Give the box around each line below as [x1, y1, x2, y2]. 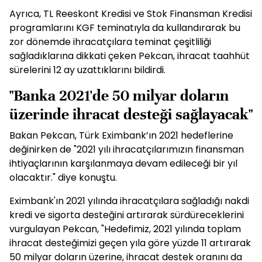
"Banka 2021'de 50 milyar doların [9, 86, 229, 105]
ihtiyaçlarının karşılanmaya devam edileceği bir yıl [9, 157, 237, 170]
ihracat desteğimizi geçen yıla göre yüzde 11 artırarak [9, 236, 251, 250]
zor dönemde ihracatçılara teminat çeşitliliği [9, 35, 211, 49]
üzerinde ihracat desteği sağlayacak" [9, 105, 253, 124]
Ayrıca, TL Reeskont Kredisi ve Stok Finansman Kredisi [9, 7, 252, 20]
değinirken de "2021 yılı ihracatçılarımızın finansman [9, 143, 244, 156]
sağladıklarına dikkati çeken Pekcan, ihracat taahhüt [9, 49, 250, 63]
